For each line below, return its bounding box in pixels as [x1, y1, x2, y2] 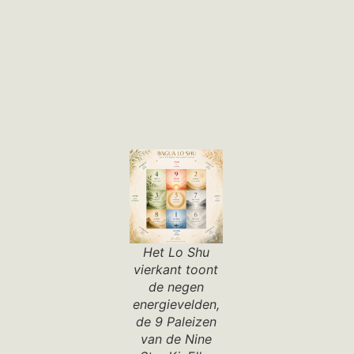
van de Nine [140, 331, 212, 348]
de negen [148, 279, 204, 296]
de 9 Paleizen [135, 314, 217, 330]
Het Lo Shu [142, 244, 209, 261]
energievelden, [132, 296, 220, 313]
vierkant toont [134, 262, 219, 278]
